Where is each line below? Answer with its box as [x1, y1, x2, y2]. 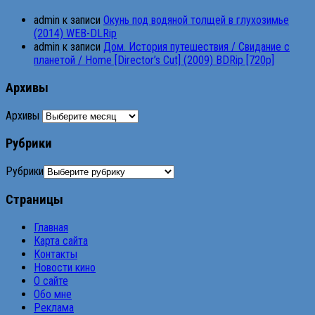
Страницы [6, 191, 63, 207]
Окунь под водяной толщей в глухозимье [103, 13, 289, 27]
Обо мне [34, 287, 72, 301]
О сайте [34, 274, 68, 288]
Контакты [34, 247, 77, 261]
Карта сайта [34, 233, 88, 247]
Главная [34, 220, 68, 234]
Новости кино [34, 260, 96, 274]
